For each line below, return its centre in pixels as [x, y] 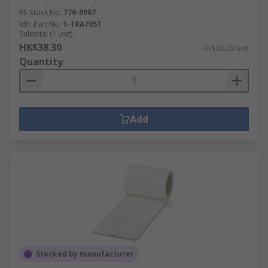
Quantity [41, 62]
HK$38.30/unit [226, 48]
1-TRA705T [82, 24]
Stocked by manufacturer [85, 254]
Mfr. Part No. [40, 24]
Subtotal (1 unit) [46, 34]
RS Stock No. [40, 12]
